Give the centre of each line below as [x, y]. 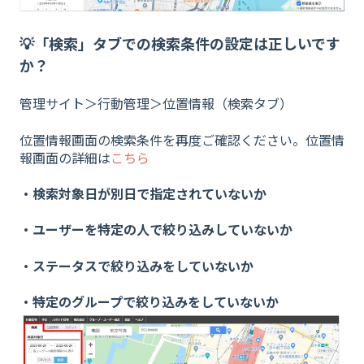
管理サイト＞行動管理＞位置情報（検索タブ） [156, 104]
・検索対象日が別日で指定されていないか [143, 193]
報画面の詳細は [65, 157]
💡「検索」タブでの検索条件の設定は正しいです [180, 43]
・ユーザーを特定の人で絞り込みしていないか [156, 230]
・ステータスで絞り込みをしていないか [136, 265]
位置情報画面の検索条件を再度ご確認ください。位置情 [182, 139]
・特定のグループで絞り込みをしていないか [149, 302]
